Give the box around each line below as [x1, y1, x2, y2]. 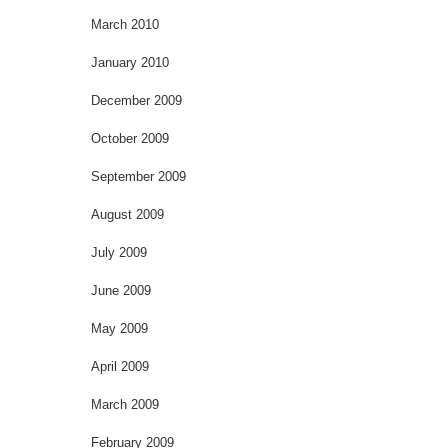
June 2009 [91, 282, 151, 298]
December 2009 [91, 92, 182, 108]
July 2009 [91, 244, 147, 260]
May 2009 [91, 320, 148, 336]
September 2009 [91, 168, 186, 184]
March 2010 [91, 16, 159, 32]
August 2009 [91, 206, 164, 222]
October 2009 [91, 130, 169, 146]
